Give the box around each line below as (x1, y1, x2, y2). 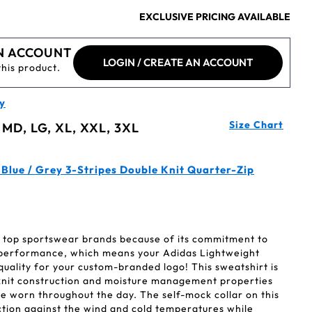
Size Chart (229, 118, 283, 131)
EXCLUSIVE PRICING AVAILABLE (139, 10, 290, 23)
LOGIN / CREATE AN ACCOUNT (102, 56, 253, 69)
